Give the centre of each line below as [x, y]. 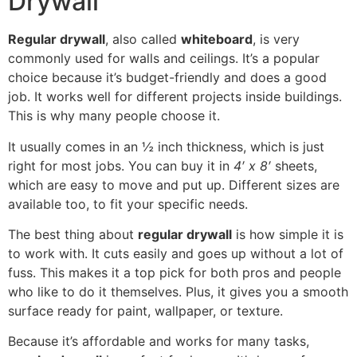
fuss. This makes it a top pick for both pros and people [175, 272]
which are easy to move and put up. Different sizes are [174, 184]
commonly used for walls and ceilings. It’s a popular [164, 59]
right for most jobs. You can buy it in [121, 165]
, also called [143, 39]
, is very [276, 39]
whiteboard [217, 39]
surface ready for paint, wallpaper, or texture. [145, 310]
